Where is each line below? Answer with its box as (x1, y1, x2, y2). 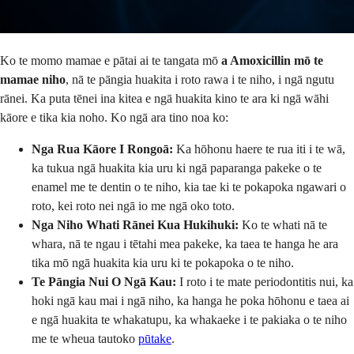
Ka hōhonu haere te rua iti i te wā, (173, 141, 345, 156)
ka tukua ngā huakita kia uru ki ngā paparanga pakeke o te (32, 160, 322, 175)
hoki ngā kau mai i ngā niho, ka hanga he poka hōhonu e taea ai (32, 293, 349, 307)
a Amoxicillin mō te (221, 53, 323, 67)
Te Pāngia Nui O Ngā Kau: (32, 274, 176, 288)
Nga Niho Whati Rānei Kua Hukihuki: (32, 217, 239, 232)
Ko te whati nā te (239, 217, 327, 232)
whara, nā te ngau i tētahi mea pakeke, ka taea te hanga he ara (32, 236, 338, 250)
